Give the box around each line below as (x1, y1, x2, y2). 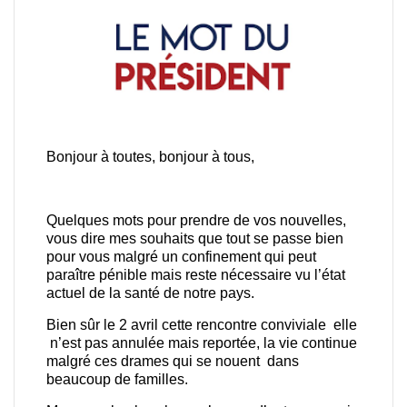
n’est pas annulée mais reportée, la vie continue (46, 335, 357, 352)
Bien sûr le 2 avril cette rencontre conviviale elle (46, 317, 357, 333)
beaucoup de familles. (46, 372, 188, 388)
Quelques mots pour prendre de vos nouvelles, (46, 213, 346, 229)
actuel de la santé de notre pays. (46, 285, 254, 302)
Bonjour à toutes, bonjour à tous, (46, 149, 254, 165)
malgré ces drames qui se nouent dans (46, 353, 299, 370)
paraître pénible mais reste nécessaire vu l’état (46, 267, 345, 283)
